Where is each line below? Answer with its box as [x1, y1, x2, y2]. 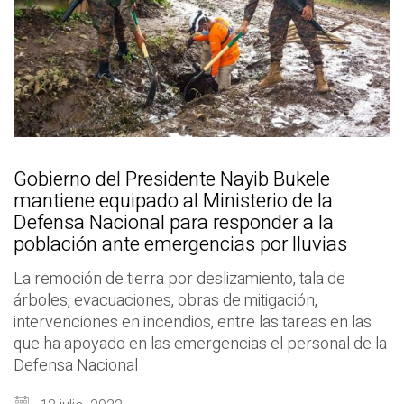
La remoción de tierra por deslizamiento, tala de [14, 267, 345, 292]
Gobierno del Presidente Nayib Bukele [14, 165, 330, 195]
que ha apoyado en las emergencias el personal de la [14, 332, 387, 357]
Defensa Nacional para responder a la [14, 208, 334, 238]
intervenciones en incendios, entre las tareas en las [14, 310, 372, 335]
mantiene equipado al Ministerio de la [14, 187, 333, 216]
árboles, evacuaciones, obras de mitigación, [14, 289, 317, 314]
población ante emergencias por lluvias [14, 230, 347, 260]
